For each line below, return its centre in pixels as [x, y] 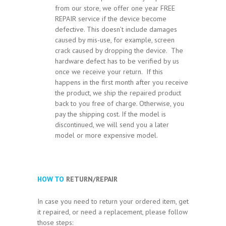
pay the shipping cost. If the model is [110, 114]
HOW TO [51, 179]
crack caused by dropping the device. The [119, 50]
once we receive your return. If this [109, 71]
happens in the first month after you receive [122, 82]
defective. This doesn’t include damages [116, 29]
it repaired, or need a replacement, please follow [112, 212]
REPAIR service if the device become [111, 18]
